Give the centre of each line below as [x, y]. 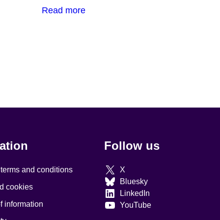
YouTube [135, 205]
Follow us [132, 146]
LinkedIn [135, 193]
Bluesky [134, 181]
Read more [63, 10]
